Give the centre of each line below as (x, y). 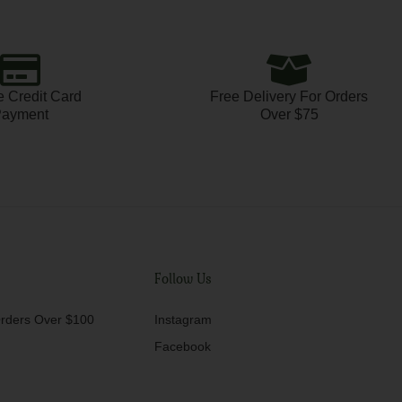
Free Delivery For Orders (289, 97)
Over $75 (289, 115)
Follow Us (183, 280)
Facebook (182, 347)
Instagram (183, 320)
